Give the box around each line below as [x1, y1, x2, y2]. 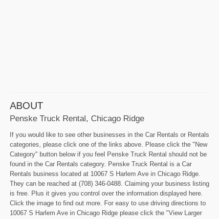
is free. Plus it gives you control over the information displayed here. [10, 190, 203, 197]
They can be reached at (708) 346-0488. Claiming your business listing [10, 180, 209, 188]
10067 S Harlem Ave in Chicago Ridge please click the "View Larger [10, 209, 202, 217]
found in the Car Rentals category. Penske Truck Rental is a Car [10, 160, 192, 168]
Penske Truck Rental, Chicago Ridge [10, 113, 144, 124]
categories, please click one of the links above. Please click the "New [10, 141, 207, 149]
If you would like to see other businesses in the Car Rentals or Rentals [10, 131, 209, 139]
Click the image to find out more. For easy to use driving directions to [10, 199, 206, 207]
